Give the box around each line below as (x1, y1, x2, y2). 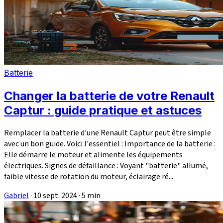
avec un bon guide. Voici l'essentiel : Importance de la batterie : (4, 138, 216, 150)
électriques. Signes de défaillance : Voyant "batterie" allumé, (4, 160, 208, 172)
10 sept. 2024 (33, 190, 77, 202)
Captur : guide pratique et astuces (4, 103, 202, 118)
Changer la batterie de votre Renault (4, 89, 215, 104)
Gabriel (4, 190, 29, 202)
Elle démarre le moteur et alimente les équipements (4, 149, 183, 161)
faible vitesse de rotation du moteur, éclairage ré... (4, 171, 173, 183)
